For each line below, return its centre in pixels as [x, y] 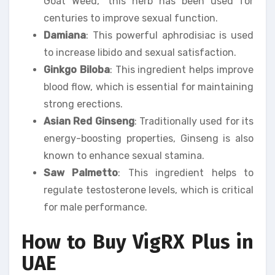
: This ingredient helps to [186, 173]
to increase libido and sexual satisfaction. [140, 52]
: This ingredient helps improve [182, 70]
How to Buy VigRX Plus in [137, 242]
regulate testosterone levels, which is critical [149, 190]
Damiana [65, 35]
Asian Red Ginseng [89, 121]
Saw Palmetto [81, 173]
